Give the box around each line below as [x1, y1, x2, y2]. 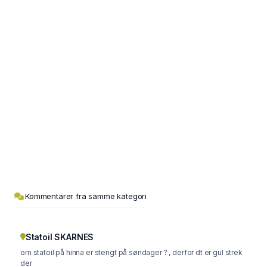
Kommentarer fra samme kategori [25, 191, 147, 201]
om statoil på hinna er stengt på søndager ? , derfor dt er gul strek [20, 247, 243, 257]
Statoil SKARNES [25, 231, 94, 242]
